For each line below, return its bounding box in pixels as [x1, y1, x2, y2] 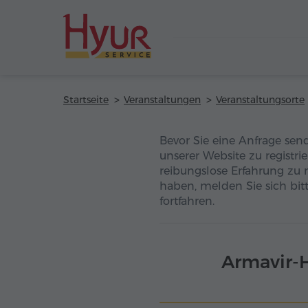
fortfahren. [159, 195, 214, 208]
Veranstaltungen [124, 93, 201, 106]
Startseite [63, 93, 109, 106]
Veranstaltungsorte [216, 93, 305, 106]
